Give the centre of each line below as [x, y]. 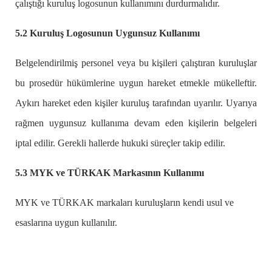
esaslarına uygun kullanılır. [66, 223]
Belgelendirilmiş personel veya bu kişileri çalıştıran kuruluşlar [136, 63]
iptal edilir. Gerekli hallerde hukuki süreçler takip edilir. [120, 143]
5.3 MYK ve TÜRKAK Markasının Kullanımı [110, 173]
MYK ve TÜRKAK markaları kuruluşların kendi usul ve [124, 203]
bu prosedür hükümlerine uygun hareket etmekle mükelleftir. [136, 83]
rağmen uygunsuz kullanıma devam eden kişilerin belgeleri [136, 123]
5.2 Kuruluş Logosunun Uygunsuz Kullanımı [107, 33]
